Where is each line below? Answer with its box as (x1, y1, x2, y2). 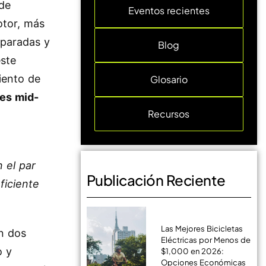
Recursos (148, 107, 190, 120)
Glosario (150, 73, 188, 85)
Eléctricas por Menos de (160, 235, 251, 245)
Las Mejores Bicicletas (160, 223, 243, 233)
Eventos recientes (128, 4, 210, 17)
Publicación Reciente (86, 171, 226, 189)
